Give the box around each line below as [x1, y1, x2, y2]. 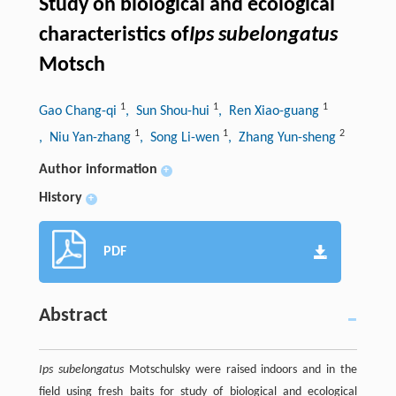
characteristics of [38, 24, 189, 46]
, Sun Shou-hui [125, 103, 213, 118]
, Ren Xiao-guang [217, 103, 323, 118]
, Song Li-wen [139, 130, 223, 145]
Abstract [38, 305, 108, 326]
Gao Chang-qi [38, 103, 120, 118]
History [38, 190, 82, 205]
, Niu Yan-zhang [38, 130, 134, 145]
